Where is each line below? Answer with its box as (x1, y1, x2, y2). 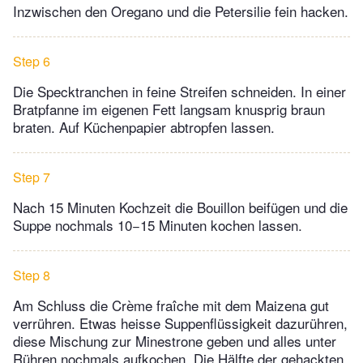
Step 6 (13, 51, 50, 70)
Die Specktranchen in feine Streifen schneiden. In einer (13, 80, 346, 101)
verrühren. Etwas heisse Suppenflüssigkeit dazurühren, (13, 312, 348, 333)
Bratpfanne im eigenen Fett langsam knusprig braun (13, 98, 325, 119)
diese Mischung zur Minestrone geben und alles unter (13, 330, 336, 351)
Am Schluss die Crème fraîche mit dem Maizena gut (13, 294, 329, 315)
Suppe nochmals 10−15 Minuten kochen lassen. (13, 214, 302, 235)
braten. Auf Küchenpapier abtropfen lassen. (13, 116, 275, 137)
